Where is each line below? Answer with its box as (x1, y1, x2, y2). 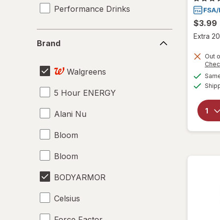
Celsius (54, 193, 80, 203)
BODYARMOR (54, 172, 106, 182)
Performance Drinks (54, 3, 130, 14)
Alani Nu (54, 109, 86, 119)
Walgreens (67, 66, 106, 77)
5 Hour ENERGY (54, 87, 116, 98)
